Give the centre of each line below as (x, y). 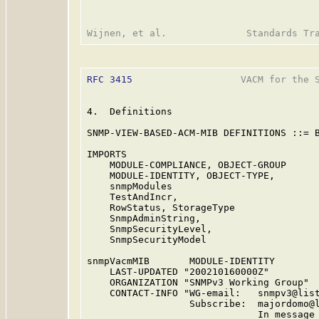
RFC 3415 (110, 79)
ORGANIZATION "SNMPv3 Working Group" (198, 282)
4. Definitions (130, 111)
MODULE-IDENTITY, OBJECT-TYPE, (181, 176)
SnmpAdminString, (144, 218)
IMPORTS (107, 154)
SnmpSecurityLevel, (150, 229)
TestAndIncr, (132, 197)
